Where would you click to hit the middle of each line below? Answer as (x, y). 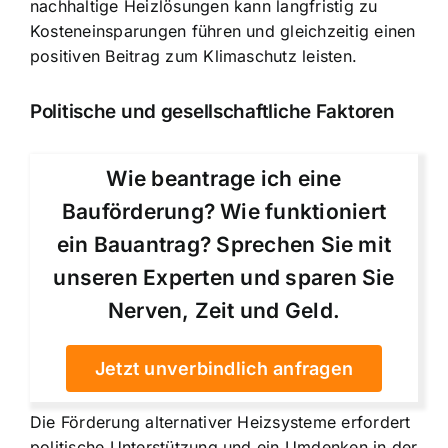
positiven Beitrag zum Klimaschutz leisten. (194, 56)
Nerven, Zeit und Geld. (224, 311)
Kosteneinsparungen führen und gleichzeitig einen (223, 31)
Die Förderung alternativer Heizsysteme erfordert (220, 422)
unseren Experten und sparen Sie (224, 278)
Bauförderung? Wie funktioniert (224, 212)
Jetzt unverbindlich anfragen (224, 369)
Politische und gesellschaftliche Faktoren (212, 111)
